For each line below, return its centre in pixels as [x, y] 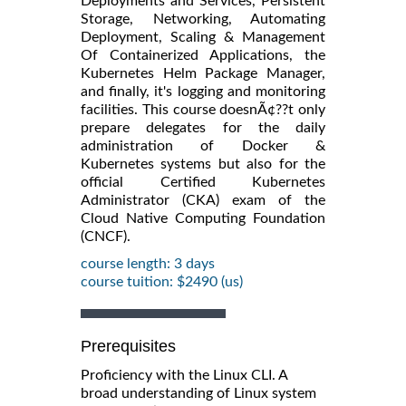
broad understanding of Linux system [198, 393]
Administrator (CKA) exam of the [203, 200]
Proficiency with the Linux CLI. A [184, 375]
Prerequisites [128, 346]
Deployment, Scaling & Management [203, 37]
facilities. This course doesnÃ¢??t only [203, 109]
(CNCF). [106, 236]
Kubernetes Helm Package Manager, [203, 73]
